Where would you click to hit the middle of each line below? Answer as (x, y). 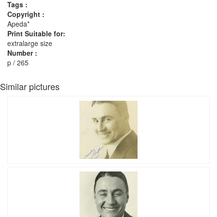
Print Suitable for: (36, 33)
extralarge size (30, 43)
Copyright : (26, 14)
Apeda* (18, 24)
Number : (22, 53)
